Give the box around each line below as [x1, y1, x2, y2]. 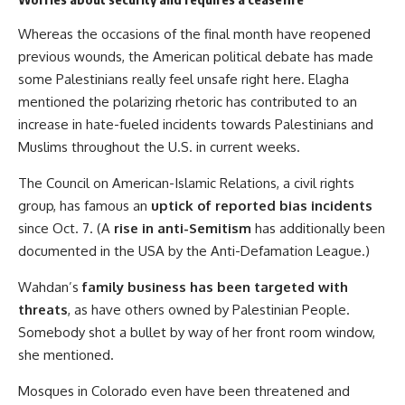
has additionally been [251, 220, 385, 238]
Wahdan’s [18, 278, 82, 297]
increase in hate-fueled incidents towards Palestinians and [18, 116, 373, 134]
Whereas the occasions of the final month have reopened [18, 25, 371, 43]
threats [18, 301, 68, 319]
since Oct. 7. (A [18, 220, 114, 238]
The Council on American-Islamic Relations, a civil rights [18, 174, 354, 193]
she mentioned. [18, 346, 114, 364]
